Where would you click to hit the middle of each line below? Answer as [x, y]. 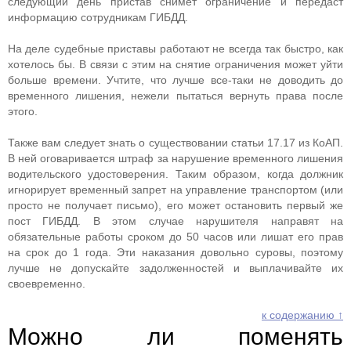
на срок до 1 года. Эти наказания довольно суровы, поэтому [175, 252]
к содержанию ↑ [302, 315]
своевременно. [47, 284]
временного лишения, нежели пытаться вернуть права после [175, 96]
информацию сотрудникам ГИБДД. [98, 17]
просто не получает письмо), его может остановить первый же [175, 205]
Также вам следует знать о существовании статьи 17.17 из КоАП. [175, 143]
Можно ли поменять [175, 337]
